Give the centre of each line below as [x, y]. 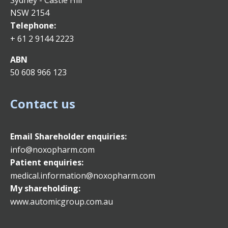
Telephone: [33, 25]
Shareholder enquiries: [81, 136]
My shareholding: [45, 188]
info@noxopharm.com [52, 150]
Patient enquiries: [47, 162]
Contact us [43, 104]
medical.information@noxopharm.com [83, 176]
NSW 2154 [30, 13]
